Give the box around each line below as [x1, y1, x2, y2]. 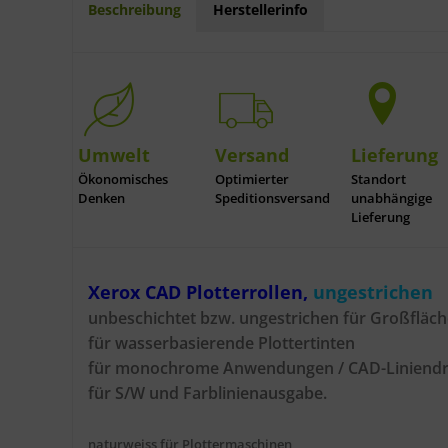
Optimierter [214, 170, 289, 189]
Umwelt [78, 143, 151, 167]
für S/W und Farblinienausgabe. [88, 382, 327, 405]
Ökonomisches [78, 170, 169, 189]
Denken [78, 189, 126, 208]
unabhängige [350, 189, 432, 208]
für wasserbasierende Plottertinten [88, 332, 355, 355]
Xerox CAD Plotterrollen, [88, 280, 313, 305]
